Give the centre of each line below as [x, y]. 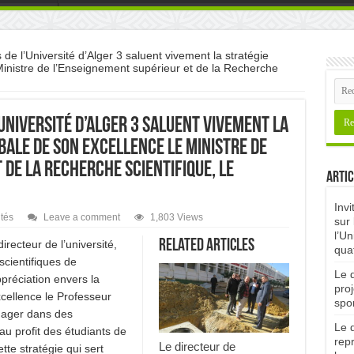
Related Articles [206, 246]
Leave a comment [81, 217]
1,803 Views [176, 217]
